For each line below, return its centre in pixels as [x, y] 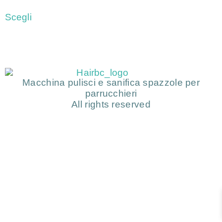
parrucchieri [111, 94]
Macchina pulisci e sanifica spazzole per [111, 83]
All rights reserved [111, 105]
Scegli [18, 17]
